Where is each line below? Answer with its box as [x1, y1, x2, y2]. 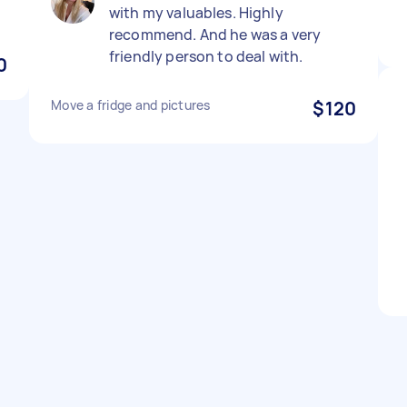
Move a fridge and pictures [51, 96, 211, 114]
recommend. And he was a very [109, 25, 322, 45]
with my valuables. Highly [109, 3, 283, 23]
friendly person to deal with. [109, 46, 303, 66]
